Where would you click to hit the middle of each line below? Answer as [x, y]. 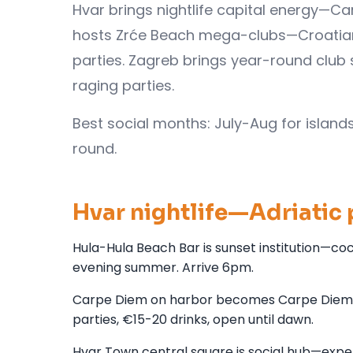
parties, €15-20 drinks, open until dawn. [193, 319]
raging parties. [123, 85]
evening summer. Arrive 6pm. [163, 267]
